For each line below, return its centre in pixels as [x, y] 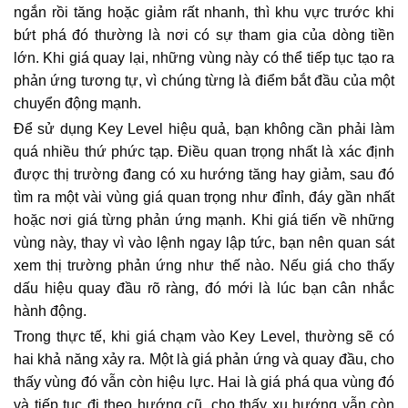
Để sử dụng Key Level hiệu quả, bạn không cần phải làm [204, 129]
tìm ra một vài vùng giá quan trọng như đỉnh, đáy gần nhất [204, 197]
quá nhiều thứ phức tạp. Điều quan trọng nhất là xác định [204, 152]
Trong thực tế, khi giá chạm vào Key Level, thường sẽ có [204, 337]
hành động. [50, 311]
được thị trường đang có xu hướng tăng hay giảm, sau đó [204, 174]
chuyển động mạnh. [77, 103]
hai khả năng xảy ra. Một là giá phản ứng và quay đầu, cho [204, 359]
